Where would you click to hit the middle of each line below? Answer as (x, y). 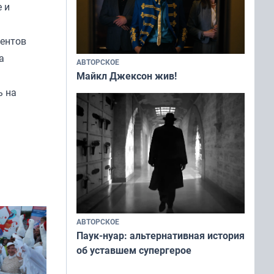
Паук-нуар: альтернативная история (161, 236)
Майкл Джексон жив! (127, 76)
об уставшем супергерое (134, 250)
